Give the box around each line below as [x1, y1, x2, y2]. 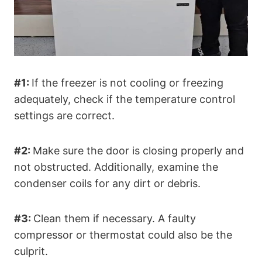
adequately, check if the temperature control [14, 93, 235, 106]
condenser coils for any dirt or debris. [14, 177, 201, 190]
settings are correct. [14, 109, 115, 122]
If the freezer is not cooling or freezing [32, 77, 223, 89]
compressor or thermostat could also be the [14, 229, 232, 242]
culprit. [14, 245, 48, 258]
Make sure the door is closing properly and [33, 144, 244, 157]
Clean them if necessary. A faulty [33, 212, 196, 225]
